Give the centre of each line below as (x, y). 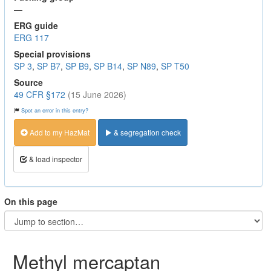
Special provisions (52, 54)
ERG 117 (31, 37)
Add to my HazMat (59, 132)
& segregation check (146, 132)
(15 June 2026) (97, 94)
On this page (31, 202)
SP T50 (175, 66)
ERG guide (36, 25)
